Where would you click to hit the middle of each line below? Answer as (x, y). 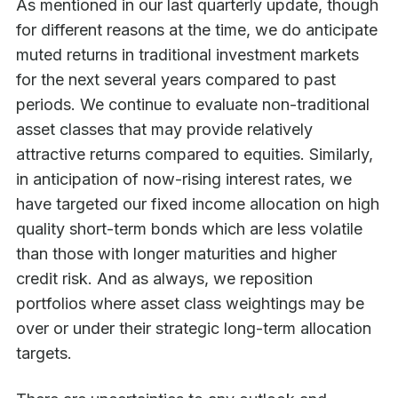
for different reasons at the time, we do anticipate (197, 30)
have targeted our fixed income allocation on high (198, 204)
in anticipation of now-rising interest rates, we (184, 179)
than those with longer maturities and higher (176, 254)
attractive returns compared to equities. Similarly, (195, 155)
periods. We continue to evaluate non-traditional (193, 105)
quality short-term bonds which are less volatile (189, 229)
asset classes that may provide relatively (164, 130)
